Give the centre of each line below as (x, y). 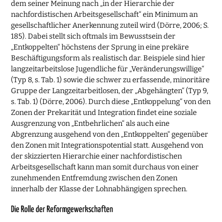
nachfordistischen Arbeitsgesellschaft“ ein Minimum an (105, 15)
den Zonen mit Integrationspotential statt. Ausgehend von (107, 145)
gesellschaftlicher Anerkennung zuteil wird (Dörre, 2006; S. (110, 26)
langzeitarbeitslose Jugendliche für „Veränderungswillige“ (108, 69)
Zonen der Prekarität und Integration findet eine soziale (104, 113)
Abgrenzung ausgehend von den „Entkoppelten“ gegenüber (110, 135)
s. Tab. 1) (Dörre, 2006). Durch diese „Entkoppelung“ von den (111, 102)
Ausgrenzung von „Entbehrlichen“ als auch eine (90, 124)
